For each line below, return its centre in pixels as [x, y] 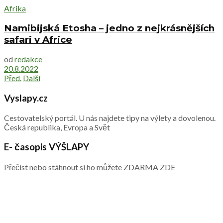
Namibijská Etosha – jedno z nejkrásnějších [109, 28]
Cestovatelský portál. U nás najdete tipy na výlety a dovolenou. [110, 117]
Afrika [15, 8]
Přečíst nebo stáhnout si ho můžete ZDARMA [82, 167]
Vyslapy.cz [26, 98]
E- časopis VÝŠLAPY [47, 147]
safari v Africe [38, 39]
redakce [28, 59]
